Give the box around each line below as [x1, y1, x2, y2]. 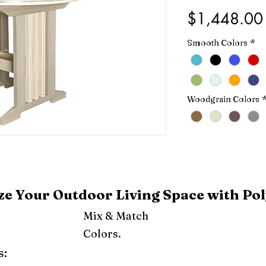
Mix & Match [83, 209, 148, 223]
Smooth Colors [186, 37, 248, 48]
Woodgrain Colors [186, 94, 259, 105]
